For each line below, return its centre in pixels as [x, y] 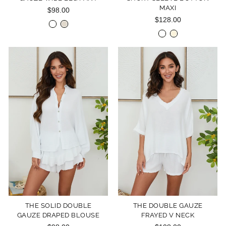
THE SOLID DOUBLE [58, 206]
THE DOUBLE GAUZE [168, 206]
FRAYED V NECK [168, 215]
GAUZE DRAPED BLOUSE [58, 215]
